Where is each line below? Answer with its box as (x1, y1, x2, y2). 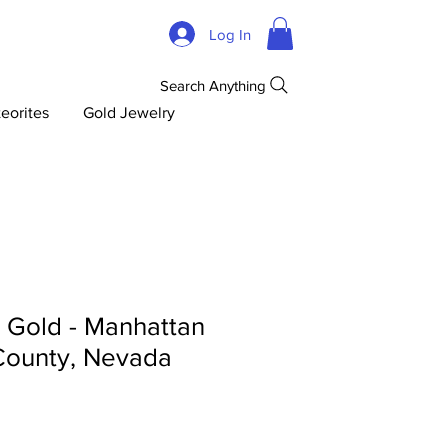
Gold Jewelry (82, 104, 175, 122)
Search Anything (159, 76, 266, 94)
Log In (209, 25, 252, 43)
